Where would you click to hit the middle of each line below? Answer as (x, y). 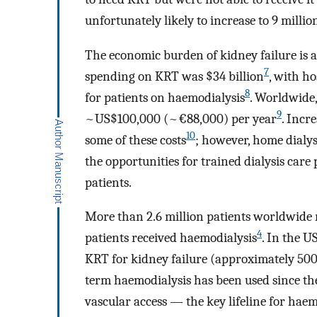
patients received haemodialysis (171, 238)
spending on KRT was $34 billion (174, 76)
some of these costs (136, 140)
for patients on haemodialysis (165, 97)
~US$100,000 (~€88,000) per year (181, 119)
